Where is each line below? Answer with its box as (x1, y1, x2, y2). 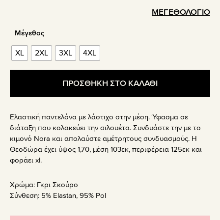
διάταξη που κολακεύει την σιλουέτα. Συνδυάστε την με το (10, 123, 201, 133)
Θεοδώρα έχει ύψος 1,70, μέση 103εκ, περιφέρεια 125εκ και (10, 145, 202, 154)
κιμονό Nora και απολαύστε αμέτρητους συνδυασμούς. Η (10, 134, 197, 143)
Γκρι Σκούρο (37, 180, 78, 190)
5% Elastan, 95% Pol (41, 191, 106, 200)
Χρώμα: (10, 180, 37, 190)
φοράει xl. (10, 156, 42, 165)
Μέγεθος (14, 28, 44, 37)
